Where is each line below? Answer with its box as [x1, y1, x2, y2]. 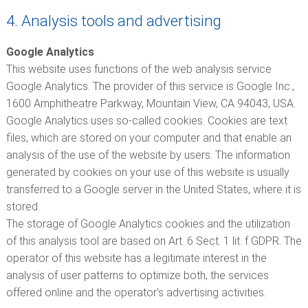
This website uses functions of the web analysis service [5, 63, 272, 76]
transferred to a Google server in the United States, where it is [5, 183, 301, 196]
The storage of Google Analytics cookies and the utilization [5, 217, 290, 230]
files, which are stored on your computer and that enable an [5, 131, 291, 144]
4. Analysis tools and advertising [5, 12, 221, 30]
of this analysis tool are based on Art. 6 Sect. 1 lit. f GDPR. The [5, 234, 302, 247]
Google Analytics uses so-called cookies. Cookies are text [5, 114, 287, 127]
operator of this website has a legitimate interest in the [5, 252, 267, 265]
